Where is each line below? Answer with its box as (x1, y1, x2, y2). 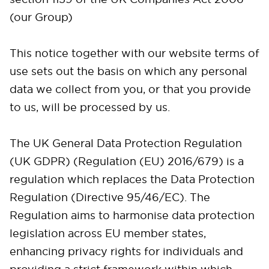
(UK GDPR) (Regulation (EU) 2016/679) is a (10, 154, 244, 168)
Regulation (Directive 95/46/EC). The (10, 190, 210, 204)
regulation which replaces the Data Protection (10, 172, 255, 186)
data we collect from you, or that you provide (10, 82, 251, 96)
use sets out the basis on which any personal (10, 64, 247, 78)
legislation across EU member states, (10, 226, 206, 240)
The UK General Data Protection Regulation (10, 136, 242, 150)
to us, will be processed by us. (10, 100, 170, 114)
